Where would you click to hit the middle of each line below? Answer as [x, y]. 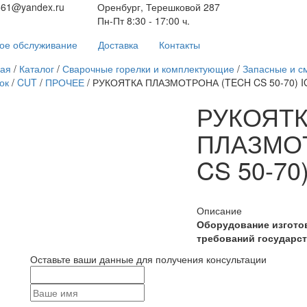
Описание [219, 210]
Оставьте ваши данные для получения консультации [148, 259]
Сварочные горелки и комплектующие [148, 69]
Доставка [118, 45]
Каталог [36, 69]
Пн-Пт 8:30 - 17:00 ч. [143, 21]
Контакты [180, 45]
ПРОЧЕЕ [64, 82]
